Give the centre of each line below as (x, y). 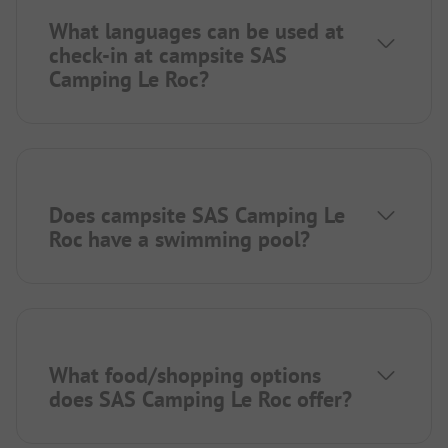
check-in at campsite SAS (168, 54)
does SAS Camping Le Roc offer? (200, 398)
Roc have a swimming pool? (179, 238)
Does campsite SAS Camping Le (197, 214)
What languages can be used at (196, 30)
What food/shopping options (185, 374)
